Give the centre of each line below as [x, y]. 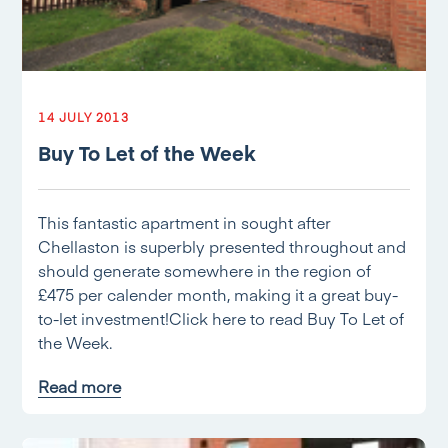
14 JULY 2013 [83, 117]
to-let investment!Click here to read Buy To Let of [221, 318]
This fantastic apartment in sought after [185, 222]
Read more [80, 386]
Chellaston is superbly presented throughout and [222, 246]
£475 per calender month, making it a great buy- [218, 294]
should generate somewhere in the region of [205, 270]
